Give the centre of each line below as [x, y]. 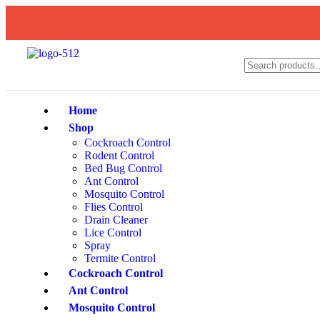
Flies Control [114, 207]
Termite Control [120, 258]
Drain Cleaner [116, 220]
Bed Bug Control [123, 168]
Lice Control [113, 232]
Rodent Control [119, 155]
